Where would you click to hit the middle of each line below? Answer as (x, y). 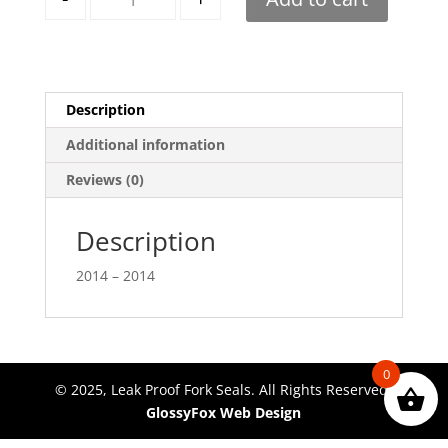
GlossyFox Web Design (224, 413)
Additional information (145, 145)
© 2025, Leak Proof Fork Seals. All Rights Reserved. (224, 390)
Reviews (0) (104, 180)
